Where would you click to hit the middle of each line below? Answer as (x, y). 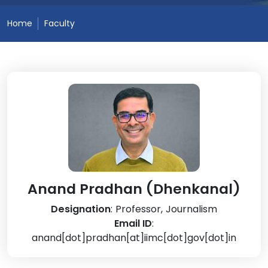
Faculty (60, 24)
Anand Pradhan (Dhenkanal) (134, 189)
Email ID (133, 224)
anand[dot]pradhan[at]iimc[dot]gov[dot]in (134, 238)
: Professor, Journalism (164, 209)
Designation (81, 209)
